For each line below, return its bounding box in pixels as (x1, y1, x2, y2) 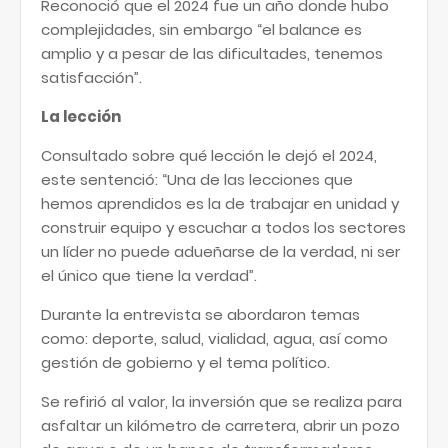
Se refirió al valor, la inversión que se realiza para (41, 391, 402, 412)
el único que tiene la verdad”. (41, 265, 257, 286)
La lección (41, 106, 121, 127)
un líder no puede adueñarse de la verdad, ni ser (41, 241, 400, 262)
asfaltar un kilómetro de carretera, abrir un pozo (41, 415, 400, 436)
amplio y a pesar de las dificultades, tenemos (41, 43, 383, 64)
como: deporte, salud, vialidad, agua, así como (41, 328, 388, 349)
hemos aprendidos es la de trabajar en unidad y (41, 193, 399, 214)
